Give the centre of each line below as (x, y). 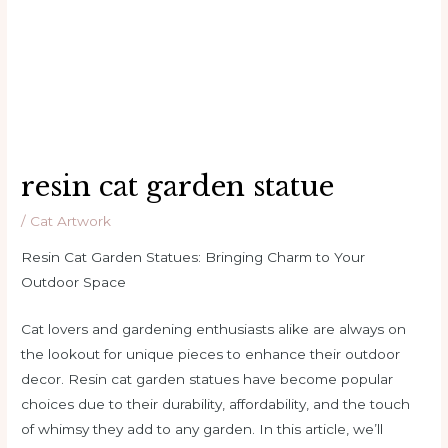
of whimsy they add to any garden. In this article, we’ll (202, 429)
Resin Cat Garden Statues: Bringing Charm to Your (193, 257)
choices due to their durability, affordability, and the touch (216, 404)
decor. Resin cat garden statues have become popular (207, 379)
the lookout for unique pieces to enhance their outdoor (211, 354)
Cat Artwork (71, 221)
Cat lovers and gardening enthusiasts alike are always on (214, 329)
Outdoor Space (74, 282)
